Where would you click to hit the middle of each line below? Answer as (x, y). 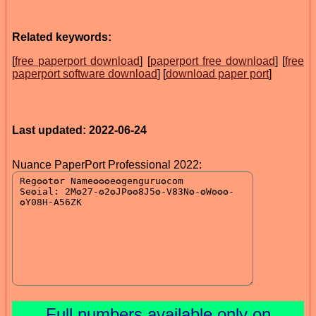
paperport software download (85, 73)
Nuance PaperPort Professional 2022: (107, 164)
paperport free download (212, 61)
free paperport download (78, 61)
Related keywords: (62, 37)
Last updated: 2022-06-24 (79, 130)
